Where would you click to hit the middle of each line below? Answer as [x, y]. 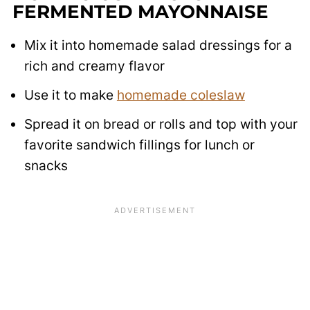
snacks [46, 166]
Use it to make [70, 95]
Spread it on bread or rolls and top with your [161, 125]
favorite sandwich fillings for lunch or [139, 145]
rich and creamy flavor [94, 66]
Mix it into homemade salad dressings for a [158, 46]
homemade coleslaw [181, 95]
